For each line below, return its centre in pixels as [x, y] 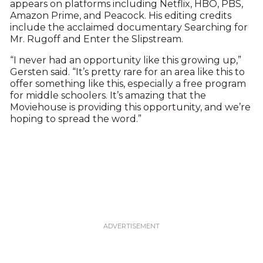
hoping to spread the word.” [75, 119]
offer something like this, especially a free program [128, 84]
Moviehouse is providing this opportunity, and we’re [130, 107]
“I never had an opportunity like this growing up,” [125, 60]
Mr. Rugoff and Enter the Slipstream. [96, 39]
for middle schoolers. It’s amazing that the [108, 96]
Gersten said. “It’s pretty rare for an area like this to [127, 72]
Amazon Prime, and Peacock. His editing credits [120, 16]
